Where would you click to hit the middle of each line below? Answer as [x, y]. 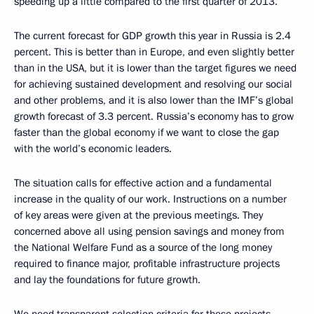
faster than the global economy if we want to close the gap [146, 132]
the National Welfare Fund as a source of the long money [143, 247]
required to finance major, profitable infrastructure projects [147, 264]
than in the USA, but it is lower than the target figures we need [155, 68]
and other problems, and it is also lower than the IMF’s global [154, 100]
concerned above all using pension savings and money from [149, 231]
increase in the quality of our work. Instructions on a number [150, 199]
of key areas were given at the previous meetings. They [138, 215]
